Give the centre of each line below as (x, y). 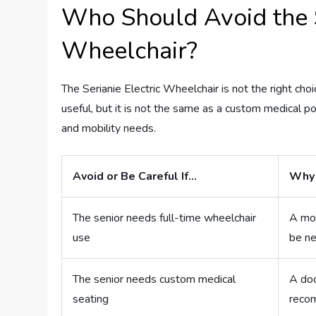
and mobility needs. (109, 129)
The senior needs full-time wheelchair (165, 218)
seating (91, 299)
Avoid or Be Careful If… (135, 177)
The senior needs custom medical (154, 280)
